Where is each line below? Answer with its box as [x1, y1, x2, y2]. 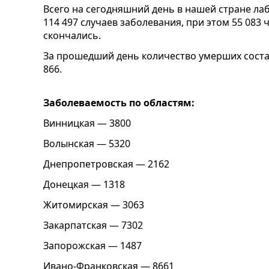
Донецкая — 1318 [43, 178, 125, 192]
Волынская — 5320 [43, 137, 130, 151]
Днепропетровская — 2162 [43, 157, 169, 171]
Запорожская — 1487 [43, 239, 142, 253]
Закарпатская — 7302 [43, 219, 143, 232]
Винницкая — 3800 [43, 116, 131, 130]
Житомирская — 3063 [43, 198, 144, 212]
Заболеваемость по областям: [43, 96, 195, 110]
